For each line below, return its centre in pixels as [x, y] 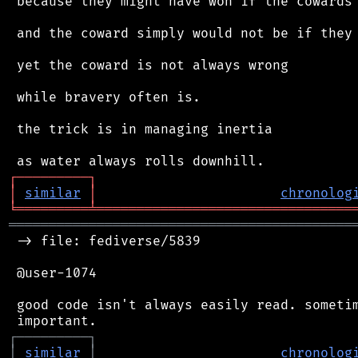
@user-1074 [53, 273]
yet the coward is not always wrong [149, 65]
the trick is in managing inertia [141, 129]
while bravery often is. [105, 97]
